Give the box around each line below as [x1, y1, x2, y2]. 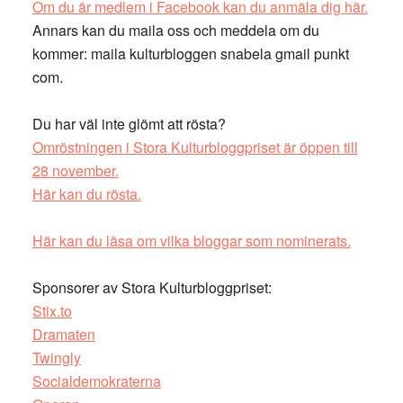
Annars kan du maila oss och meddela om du [31, 20, 319, 40]
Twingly [31, 347, 81, 368]
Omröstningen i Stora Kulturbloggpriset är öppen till [31, 137, 358, 157]
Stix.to [31, 300, 72, 321]
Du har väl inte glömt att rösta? [31, 113, 226, 134]
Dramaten [31, 324, 95, 345]
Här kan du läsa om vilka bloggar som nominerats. [31, 230, 351, 251]
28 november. [31, 160, 119, 181]
